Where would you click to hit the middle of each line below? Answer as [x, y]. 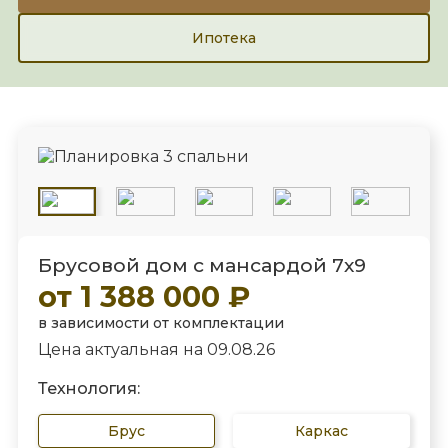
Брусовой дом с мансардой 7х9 [201, 264]
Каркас [322, 431]
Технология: [88, 389]
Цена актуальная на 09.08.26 [156, 349]
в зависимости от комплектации [160, 322]
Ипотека [224, 37]
